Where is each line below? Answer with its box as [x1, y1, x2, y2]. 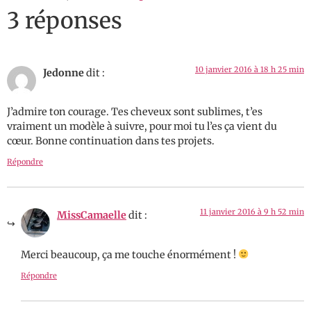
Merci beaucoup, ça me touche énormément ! [21, 248, 238, 261]
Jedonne [43, 66, 84, 79]
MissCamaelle [57, 209, 126, 222]
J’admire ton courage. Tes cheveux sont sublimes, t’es [7, 105, 262, 118]
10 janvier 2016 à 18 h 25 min [195, 64, 304, 74]
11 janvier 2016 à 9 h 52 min [200, 207, 304, 217]
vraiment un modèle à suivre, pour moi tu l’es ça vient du [7, 119, 277, 133]
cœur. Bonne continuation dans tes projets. [7, 134, 215, 147]
